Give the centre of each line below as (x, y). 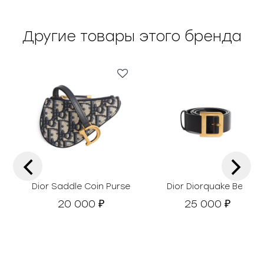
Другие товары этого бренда (132, 36)
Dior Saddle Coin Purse (81, 186)
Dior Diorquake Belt (207, 186)
